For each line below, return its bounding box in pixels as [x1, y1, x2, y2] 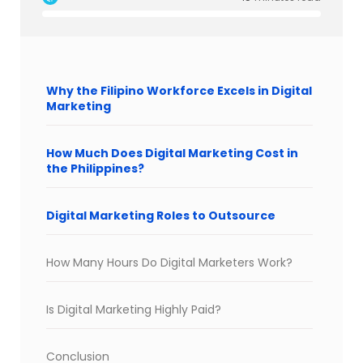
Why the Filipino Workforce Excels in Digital [46, 82, 312, 99]
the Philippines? [46, 160, 144, 177]
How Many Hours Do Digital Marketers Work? [46, 254, 293, 271]
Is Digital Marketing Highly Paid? [46, 301, 221, 318]
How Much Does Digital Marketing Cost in [46, 144, 298, 161]
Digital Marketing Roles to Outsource [46, 207, 275, 224]
